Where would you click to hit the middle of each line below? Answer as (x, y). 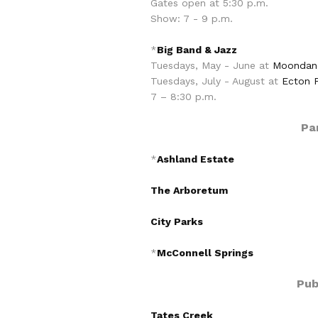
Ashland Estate (196, 159)
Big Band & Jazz (197, 50)
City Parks (177, 221)
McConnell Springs (205, 253)
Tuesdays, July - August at (216, 81)
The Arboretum (189, 190)
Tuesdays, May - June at (212, 65)
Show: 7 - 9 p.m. (192, 18)
